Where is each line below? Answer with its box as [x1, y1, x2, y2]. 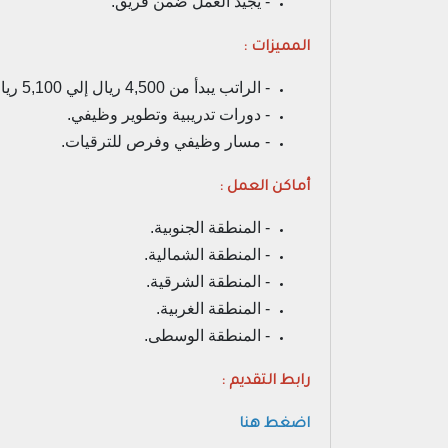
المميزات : [243, 40, 310, 56]
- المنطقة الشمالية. [144, 246, 270, 263]
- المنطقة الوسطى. [144, 327, 270, 344]
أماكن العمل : [219, 180, 310, 196]
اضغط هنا [239, 417, 310, 433]
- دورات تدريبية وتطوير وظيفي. [67, 106, 270, 123]
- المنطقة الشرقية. [146, 273, 270, 290]
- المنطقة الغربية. [156, 300, 270, 317]
